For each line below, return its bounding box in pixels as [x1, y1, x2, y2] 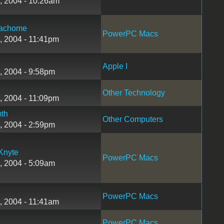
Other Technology [102, 88, 165, 97]
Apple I [102, 61, 127, 70]
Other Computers [102, 114, 163, 123]
